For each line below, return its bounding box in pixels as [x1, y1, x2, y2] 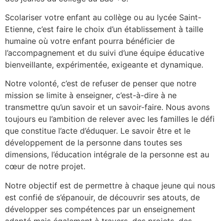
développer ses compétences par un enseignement [5, 204, 195, 214]
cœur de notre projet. [5, 161, 85, 172]
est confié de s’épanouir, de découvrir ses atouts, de [5, 192, 200, 202]
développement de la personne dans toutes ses [5, 138, 182, 148]
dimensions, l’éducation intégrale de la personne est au [5, 149, 209, 160]
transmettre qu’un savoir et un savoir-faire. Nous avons [5, 102, 210, 112]
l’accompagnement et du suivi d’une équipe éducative [5, 48, 204, 58]
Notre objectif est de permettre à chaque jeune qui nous [5, 180, 215, 190]
